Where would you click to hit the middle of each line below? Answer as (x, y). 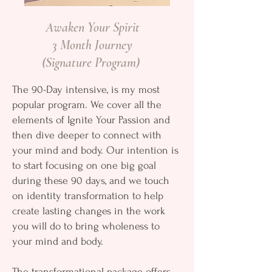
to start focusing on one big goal (84, 165)
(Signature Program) (92, 62)
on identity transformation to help (88, 195)
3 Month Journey (92, 45)
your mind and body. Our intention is (95, 150)
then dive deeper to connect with (87, 135)
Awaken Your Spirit (92, 27)
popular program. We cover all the (87, 104)
